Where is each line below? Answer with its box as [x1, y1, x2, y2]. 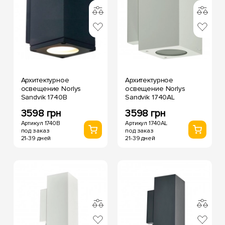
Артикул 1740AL [125, 120, 168, 127]
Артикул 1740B [21, 120, 60, 127]
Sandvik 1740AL [125, 93, 175, 101]
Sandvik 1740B [21, 93, 67, 101]
